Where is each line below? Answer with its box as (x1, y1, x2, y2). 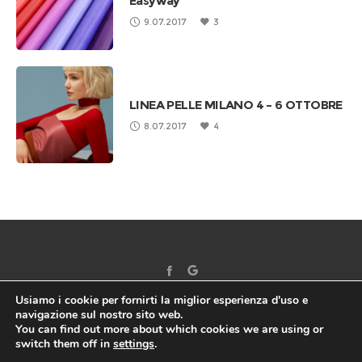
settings (113, 336, 154, 351)
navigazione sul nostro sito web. (15, 307, 183, 322)
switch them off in (15, 336, 113, 351)
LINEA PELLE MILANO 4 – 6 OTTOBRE (129, 97, 343, 113)
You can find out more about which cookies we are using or (15, 322, 323, 337)
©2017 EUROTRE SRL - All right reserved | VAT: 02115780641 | (33, 343, 329, 359)
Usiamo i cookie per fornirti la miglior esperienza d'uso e (15, 293, 308, 308)
